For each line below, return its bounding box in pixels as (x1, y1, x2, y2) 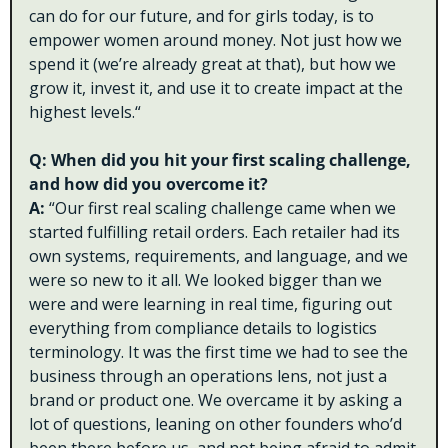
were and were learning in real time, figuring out (29, 293, 392, 316)
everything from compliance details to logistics (29, 317, 377, 340)
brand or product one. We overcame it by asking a (29, 389, 402, 412)
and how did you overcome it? (29, 173, 268, 196)
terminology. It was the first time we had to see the (29, 341, 408, 364)
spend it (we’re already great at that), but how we (29, 53, 396, 76)
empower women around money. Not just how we (29, 29, 402, 52)
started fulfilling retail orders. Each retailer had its (29, 221, 400, 244)
